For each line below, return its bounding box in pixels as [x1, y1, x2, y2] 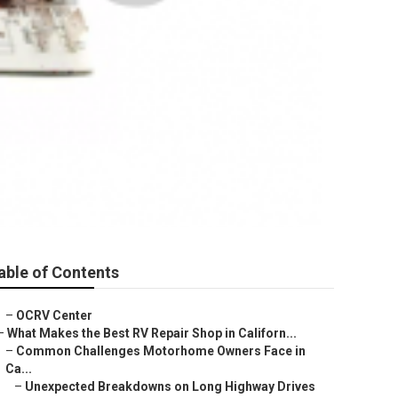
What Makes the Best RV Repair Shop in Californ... [7, 326, 297, 340]
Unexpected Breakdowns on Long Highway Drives [25, 379, 315, 394]
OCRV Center [16, 308, 92, 322]
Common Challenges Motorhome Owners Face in [16, 344, 306, 358]
